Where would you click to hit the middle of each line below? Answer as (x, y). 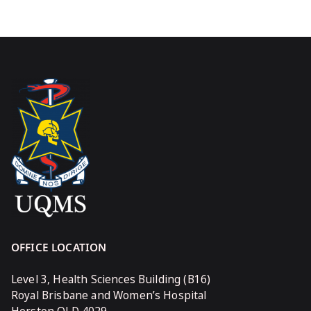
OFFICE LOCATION (59, 247)
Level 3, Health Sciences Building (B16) (111, 279)
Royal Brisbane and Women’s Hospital (109, 295)
